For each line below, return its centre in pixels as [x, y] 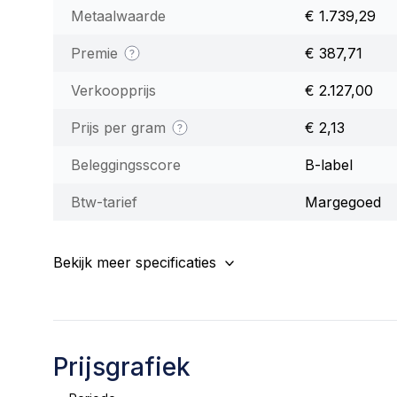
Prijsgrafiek [122, 366]
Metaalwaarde [118, 16]
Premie [97, 53]
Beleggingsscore [126, 164]
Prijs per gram [121, 127]
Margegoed [343, 202]
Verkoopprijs [113, 90]
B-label [329, 164]
